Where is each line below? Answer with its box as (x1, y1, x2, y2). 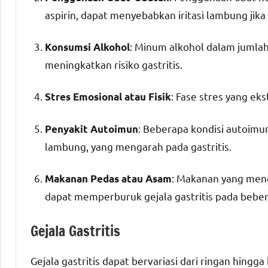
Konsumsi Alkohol (45, 40, 130, 53)
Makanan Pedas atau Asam (45, 172, 172, 185)
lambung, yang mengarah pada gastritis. (45, 139, 232, 153)
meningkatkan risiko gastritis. (45, 57, 182, 71)
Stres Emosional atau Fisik (45, 90, 171, 103)
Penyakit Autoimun (45, 122, 138, 135)
